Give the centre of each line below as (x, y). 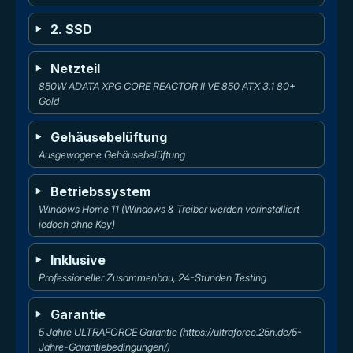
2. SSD (72, 30)
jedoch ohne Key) (77, 224)
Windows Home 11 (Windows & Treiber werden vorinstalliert (171, 209)
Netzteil (76, 68)
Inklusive (78, 260)
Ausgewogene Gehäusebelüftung (112, 155)
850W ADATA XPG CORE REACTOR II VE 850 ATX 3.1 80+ (169, 86)
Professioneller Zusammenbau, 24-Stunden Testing (153, 278)
